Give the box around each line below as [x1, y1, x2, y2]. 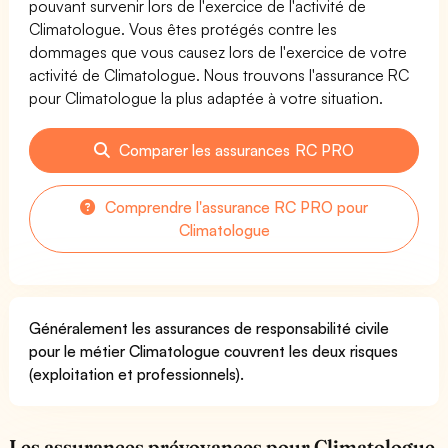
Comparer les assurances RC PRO [115, 139, 354, 160]
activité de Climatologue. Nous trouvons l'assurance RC [29, 64, 410, 85]
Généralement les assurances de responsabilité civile [29, 317, 390, 338]
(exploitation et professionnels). [29, 363, 245, 384]
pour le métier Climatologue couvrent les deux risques [29, 340, 399, 361]
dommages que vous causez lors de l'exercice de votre [29, 41, 408, 62]
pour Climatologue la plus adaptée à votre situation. [29, 87, 384, 108]
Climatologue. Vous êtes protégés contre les [29, 18, 338, 39]
